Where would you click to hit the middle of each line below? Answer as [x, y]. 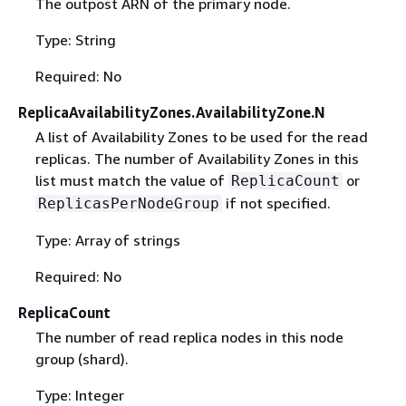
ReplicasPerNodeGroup [128, 203]
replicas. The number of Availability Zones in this [197, 159]
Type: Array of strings [107, 240]
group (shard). [82, 359]
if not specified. [276, 203]
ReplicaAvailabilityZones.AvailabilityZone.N [172, 112]
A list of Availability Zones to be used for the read [201, 137]
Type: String [75, 39]
